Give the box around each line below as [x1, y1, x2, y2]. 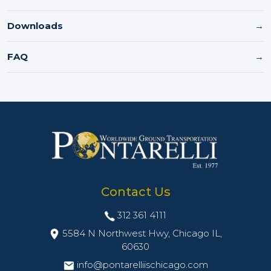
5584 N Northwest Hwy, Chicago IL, [62, 227, 222, 240]
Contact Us [100, 184, 171, 200]
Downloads [7, 20, 63, 32]
